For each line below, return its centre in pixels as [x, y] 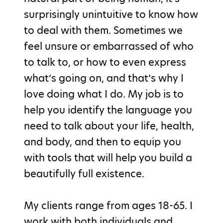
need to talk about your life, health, [109, 126]
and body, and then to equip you [103, 142]
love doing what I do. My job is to [104, 94]
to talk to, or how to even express [105, 62]
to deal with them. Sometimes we [103, 31]
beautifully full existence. [84, 174]
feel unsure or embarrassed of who [109, 47]
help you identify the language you [108, 110]
